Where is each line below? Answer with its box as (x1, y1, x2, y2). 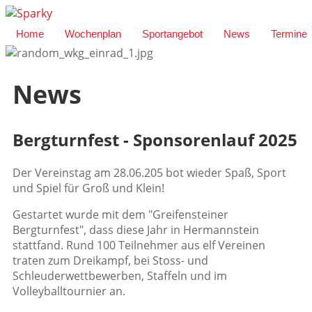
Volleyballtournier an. (13, 283, 125, 299)
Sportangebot (142, 28, 203, 40)
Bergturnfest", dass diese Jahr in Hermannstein (13, 222, 259, 238)
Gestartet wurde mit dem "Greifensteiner (13, 207, 228, 223)
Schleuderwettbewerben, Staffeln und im (13, 268, 227, 284)
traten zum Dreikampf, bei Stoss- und (13, 253, 208, 269)
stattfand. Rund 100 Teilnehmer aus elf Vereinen (13, 237, 265, 253)
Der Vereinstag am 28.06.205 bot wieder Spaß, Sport (13, 165, 286, 181)
